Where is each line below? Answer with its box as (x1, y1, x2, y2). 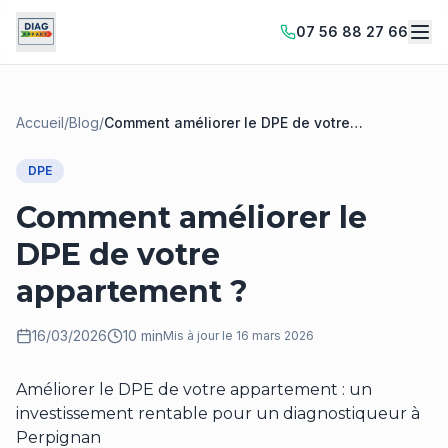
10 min (123, 327, 163, 344)
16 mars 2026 (236, 328, 314, 343)
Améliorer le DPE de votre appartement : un (16, 380, 372, 399)
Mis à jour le (163, 328, 236, 343)
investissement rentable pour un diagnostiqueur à (16, 404, 420, 423)
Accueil (16, 114, 64, 131)
